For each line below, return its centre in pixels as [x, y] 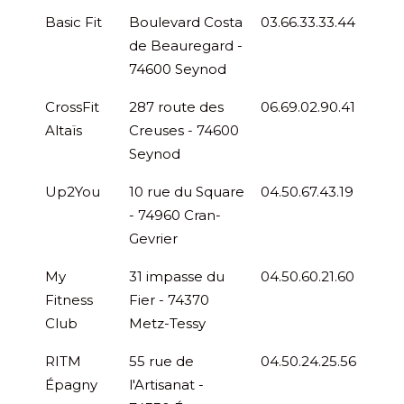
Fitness [69, 299]
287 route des [176, 106]
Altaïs [64, 130]
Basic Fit [73, 22]
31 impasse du [177, 276]
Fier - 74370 [169, 299]
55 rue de [161, 361]
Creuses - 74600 [184, 130]
